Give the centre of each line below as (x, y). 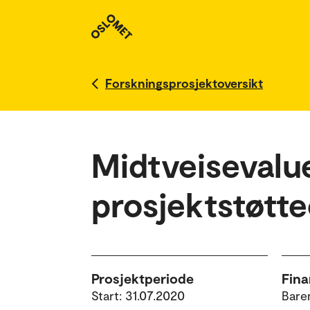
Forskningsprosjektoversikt (184, 83)
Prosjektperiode (143, 278)
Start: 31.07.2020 (138, 295)
